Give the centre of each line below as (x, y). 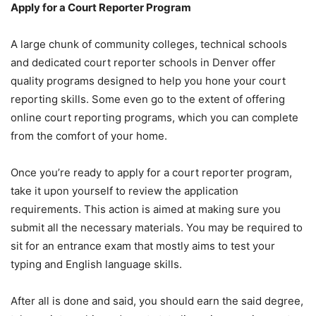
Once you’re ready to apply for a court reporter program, (151, 173)
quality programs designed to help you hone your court (148, 81)
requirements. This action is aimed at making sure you (146, 209)
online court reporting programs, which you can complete (154, 118)
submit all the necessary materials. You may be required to (157, 228)
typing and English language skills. (96, 265)
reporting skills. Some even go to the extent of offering (148, 99)
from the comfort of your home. (89, 136)
